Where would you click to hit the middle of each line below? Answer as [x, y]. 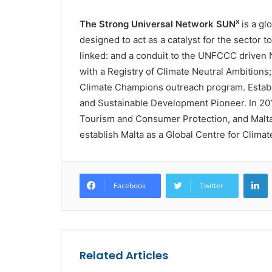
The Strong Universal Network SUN [157, 24]
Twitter [211, 185]
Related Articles [124, 255]
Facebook [129, 185]
